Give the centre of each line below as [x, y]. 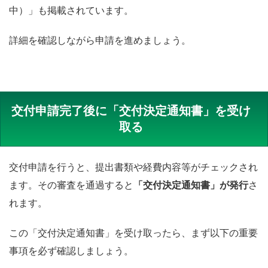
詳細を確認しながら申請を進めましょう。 [100, 40]
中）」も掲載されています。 [71, 10]
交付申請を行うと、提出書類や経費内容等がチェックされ [133, 167]
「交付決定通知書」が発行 [191, 185]
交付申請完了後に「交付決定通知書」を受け [131, 110]
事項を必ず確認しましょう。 [71, 251]
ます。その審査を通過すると [71, 185]
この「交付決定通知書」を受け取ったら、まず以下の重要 [133, 233]
